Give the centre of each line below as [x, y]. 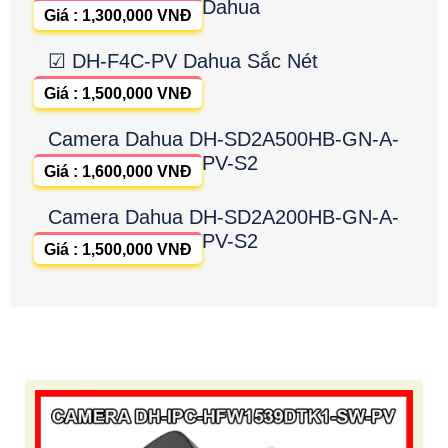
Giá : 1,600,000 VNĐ [118, 171]
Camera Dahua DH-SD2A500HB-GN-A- [223, 138]
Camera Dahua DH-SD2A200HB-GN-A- [223, 216]
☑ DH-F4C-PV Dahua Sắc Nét [183, 60]
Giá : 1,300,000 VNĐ [118, 15]
